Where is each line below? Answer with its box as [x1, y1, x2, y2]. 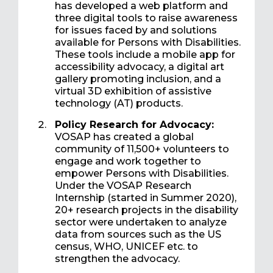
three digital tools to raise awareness [55, 12, 238, 24]
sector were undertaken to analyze [55, 216, 227, 229]
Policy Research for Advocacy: [55, 119, 214, 131]
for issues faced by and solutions [55, 24, 217, 37]
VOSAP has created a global [55, 131, 194, 143]
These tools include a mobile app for [55, 49, 235, 61]
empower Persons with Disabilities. [55, 168, 229, 180]
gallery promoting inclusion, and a [55, 73, 221, 85]
